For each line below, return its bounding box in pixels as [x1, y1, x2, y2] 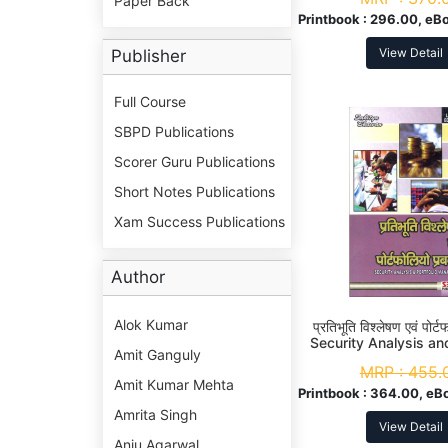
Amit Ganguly [114, 346, 201, 364]
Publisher [111, 46, 186, 67]
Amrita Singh [114, 406, 197, 424]
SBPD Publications [114, 123, 234, 141]
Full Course [114, 93, 186, 111]
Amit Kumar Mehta [114, 376, 234, 394]
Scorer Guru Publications [114, 153, 275, 171]
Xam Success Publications [114, 213, 285, 231]
